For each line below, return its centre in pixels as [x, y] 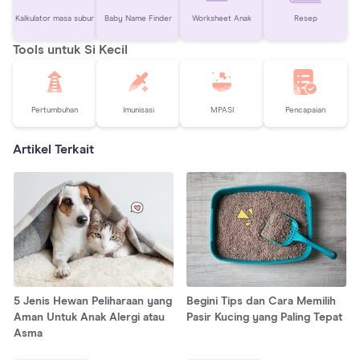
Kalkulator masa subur [55, 19]
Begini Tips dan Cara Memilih [261, 301]
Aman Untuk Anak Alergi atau [89, 317]
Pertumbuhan [55, 110]
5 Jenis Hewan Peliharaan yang [93, 301]
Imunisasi [138, 110]
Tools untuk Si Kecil [70, 49]
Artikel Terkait [53, 149]
